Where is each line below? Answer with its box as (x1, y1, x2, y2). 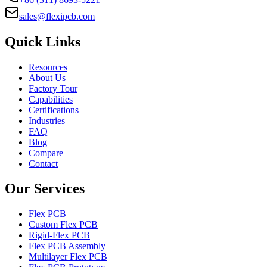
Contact (29, 158, 58, 169)
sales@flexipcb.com (19, 11, 95, 21)
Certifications (29, 104, 79, 115)
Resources (29, 61, 67, 72)
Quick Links (5, 33, 80, 49)
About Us (29, 72, 66, 83)
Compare (29, 147, 63, 158)
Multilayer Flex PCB (29, 252, 107, 262)
